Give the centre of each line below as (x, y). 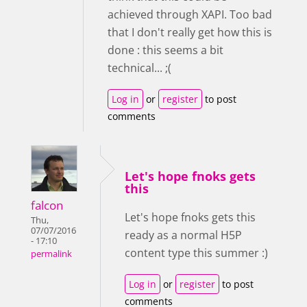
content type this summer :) (196, 253)
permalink (51, 254)
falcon (47, 205)
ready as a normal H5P (183, 235)
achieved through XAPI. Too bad (190, 14)
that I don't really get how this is (190, 32)
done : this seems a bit (165, 50)
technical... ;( (139, 68)
